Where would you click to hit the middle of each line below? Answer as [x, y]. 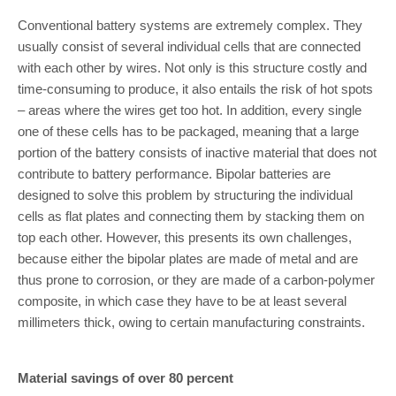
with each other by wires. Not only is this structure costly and [192, 68]
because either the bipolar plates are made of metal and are [188, 259]
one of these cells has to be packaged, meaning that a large [188, 131]
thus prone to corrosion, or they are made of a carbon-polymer [196, 280]
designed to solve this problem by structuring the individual [185, 195]
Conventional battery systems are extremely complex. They [190, 25]
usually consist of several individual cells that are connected [189, 46]
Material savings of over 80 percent [126, 378]
